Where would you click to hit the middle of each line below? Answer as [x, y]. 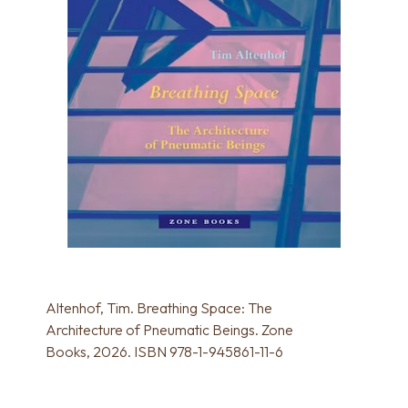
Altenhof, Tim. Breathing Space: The [159, 307]
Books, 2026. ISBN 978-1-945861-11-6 [164, 351]
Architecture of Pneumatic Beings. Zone [169, 329]
